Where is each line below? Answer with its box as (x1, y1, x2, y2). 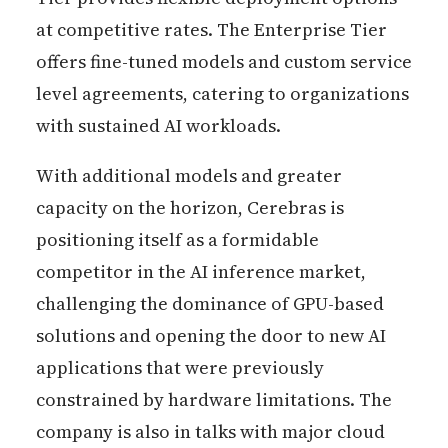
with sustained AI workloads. (35, 112, 281, 138)
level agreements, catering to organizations (35, 80, 409, 106)
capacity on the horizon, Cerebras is (35, 194, 344, 220)
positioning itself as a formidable (35, 226, 319, 252)
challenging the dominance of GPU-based (35, 290, 384, 316)
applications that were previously (35, 354, 324, 380)
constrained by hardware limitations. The (35, 386, 392, 412)
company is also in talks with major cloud (35, 418, 385, 444)
